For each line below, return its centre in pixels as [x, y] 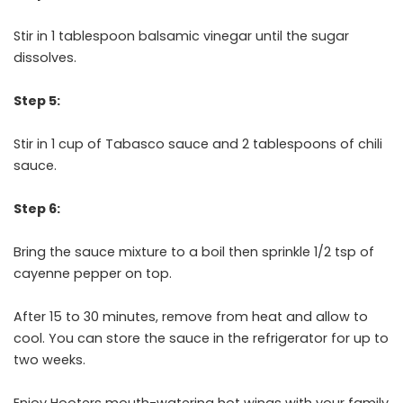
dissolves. [47, 58]
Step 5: [38, 101]
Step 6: [38, 209]
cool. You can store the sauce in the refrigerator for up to [201, 339]
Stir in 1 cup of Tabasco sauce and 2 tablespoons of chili [198, 144]
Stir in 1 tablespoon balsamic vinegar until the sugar [181, 36]
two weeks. [51, 360]
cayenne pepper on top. [93, 274]
